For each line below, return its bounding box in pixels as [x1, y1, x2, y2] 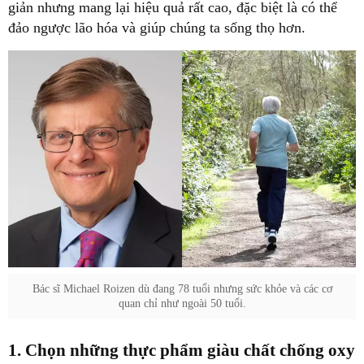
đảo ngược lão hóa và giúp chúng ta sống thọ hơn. [8, 19, 305, 36]
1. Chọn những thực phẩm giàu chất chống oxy [8, 340, 355, 360]
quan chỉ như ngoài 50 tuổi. [118, 297, 246, 310]
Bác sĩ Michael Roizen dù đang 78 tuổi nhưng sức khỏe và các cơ [32, 283, 332, 296]
